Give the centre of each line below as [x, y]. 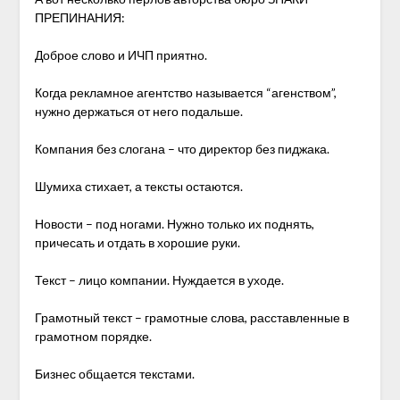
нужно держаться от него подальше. [138, 111]
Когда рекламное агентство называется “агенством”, [185, 92]
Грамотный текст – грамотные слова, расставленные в [192, 317]
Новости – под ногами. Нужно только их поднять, [174, 224]
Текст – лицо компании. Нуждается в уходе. [159, 280]
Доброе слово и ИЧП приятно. [121, 55]
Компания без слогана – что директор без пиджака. [182, 149]
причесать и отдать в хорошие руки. [137, 242]
